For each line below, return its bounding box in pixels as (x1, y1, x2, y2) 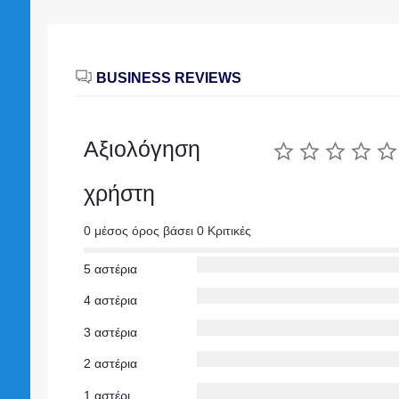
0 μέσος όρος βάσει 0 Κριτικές (83, 224, 251, 239)
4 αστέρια (83, 293, 137, 308)
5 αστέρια (83, 261, 137, 276)
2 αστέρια (83, 356, 137, 371)
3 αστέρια (83, 324, 137, 339)
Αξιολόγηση (83, 135, 200, 161)
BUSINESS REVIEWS (92, 70, 241, 85)
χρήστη (83, 180, 155, 206)
